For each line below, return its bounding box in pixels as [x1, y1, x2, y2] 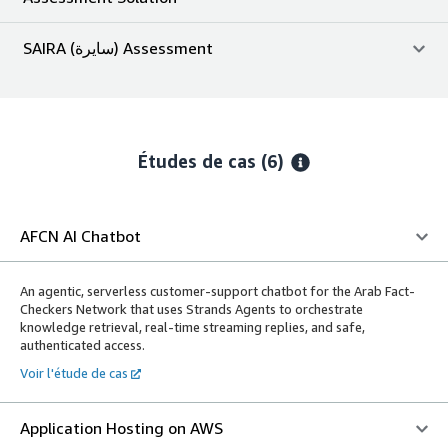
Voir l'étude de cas [20, 364, 128, 381]
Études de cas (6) [138, 149, 290, 172]
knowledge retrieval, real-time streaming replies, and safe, [20, 318, 365, 335]
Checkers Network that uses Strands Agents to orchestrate [20, 300, 363, 317]
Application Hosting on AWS [20, 417, 223, 438]
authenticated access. [20, 336, 145, 353]
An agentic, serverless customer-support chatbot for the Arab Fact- [20, 282, 415, 299]
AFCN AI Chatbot [20, 225, 141, 246]
